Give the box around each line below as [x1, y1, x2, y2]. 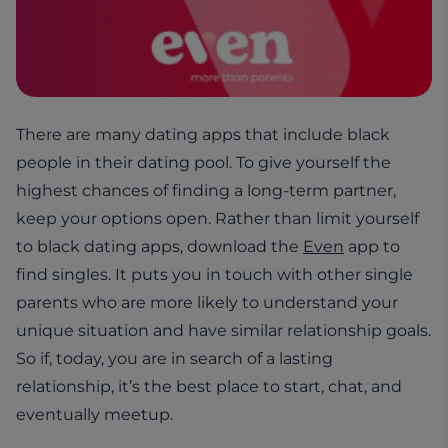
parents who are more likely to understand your [16, 292, 398, 312]
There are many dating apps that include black [16, 124, 390, 144]
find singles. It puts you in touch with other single [16, 264, 413, 284]
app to [344, 236, 400, 256]
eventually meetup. [16, 404, 173, 424]
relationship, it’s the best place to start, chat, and [16, 376, 402, 396]
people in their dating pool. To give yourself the [16, 152, 391, 172]
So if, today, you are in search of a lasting [16, 348, 333, 368]
